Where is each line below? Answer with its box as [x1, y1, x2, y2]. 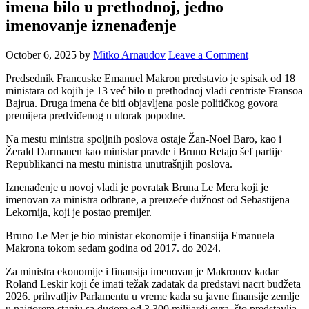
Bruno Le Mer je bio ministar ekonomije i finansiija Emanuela [6, 230, 275, 242]
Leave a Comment [168, 49, 248, 61]
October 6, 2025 [6, 49, 77, 61]
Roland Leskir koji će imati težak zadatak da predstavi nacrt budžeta [6, 278, 301, 290]
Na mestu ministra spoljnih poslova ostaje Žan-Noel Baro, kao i [6, 133, 281, 146]
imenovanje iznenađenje [6, 17, 177, 35]
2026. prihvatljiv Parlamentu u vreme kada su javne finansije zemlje [6, 290, 299, 303]
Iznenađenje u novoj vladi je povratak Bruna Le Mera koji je [6, 181, 268, 194]
